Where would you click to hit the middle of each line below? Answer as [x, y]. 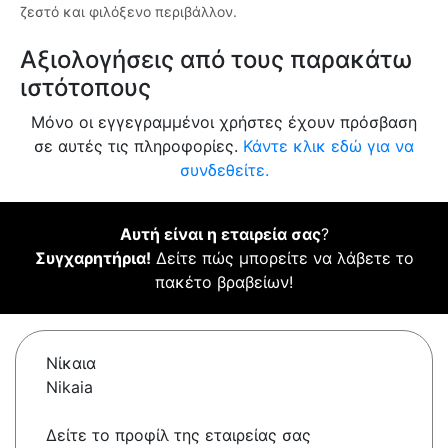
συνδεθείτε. [224, 170]
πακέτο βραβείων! [224, 282]
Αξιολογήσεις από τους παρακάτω [216, 60]
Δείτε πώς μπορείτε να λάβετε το [282, 258]
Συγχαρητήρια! [92, 258]
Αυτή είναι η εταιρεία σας [220, 234]
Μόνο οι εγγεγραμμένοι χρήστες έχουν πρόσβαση [224, 122]
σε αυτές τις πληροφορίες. [138, 146]
